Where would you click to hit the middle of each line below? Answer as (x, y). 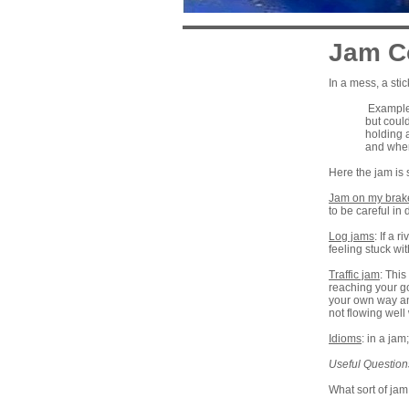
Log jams (351, 236)
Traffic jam (354, 275)
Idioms (345, 339)
